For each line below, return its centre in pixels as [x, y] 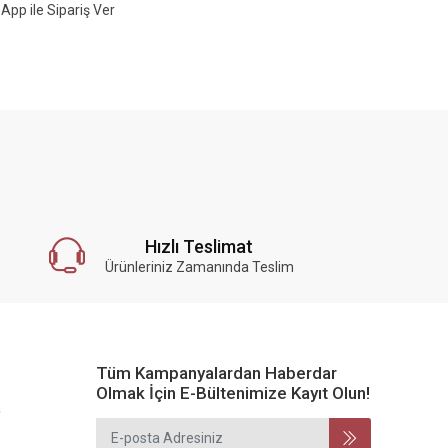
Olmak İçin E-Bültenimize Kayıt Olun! [233, 393]
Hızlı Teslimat [199, 246]
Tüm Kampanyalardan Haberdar [216, 373]
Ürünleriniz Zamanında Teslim [199, 267]
